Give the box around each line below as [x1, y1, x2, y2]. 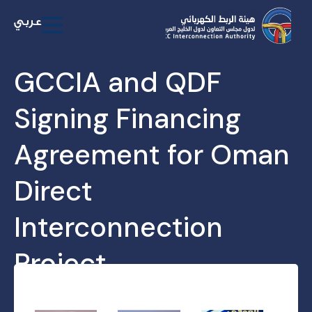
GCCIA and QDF [14, 63, 221, 100]
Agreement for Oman [14, 136, 290, 173]
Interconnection [14, 208, 223, 245]
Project [14, 244, 107, 281]
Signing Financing [14, 100, 241, 136]
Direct [14, 172, 93, 209]
